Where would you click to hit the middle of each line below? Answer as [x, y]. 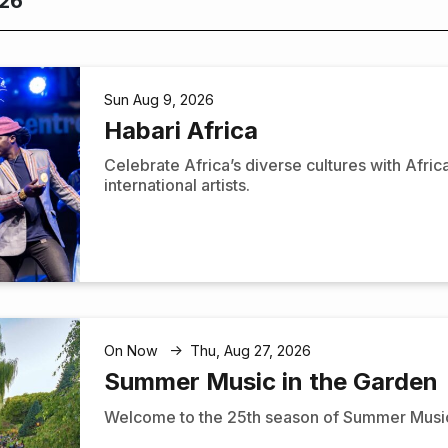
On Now [133, 351]
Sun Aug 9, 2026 [159, 99]
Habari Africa [181, 130]
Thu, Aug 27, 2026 [251, 351]
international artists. [177, 185]
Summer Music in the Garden [271, 382]
